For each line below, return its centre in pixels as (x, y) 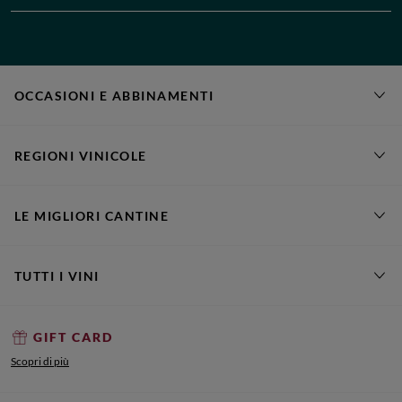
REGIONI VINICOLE (81, 155)
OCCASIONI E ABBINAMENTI (114, 95)
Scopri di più (40, 362)
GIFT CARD (73, 337)
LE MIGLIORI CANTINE (92, 215)
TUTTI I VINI (57, 275)
